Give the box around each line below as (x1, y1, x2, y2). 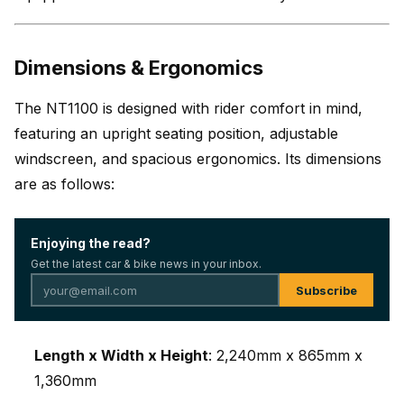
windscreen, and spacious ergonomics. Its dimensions (14, 150, 381, 168)
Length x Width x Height (34, 346, 208, 364)
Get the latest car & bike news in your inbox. (31, 257, 262, 271)
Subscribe (296, 282, 357, 298)
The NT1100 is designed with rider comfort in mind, (14, 99, 363, 117)
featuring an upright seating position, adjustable (14, 124, 338, 142)
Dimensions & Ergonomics (14, 56, 263, 79)
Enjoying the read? (31, 235, 151, 251)
